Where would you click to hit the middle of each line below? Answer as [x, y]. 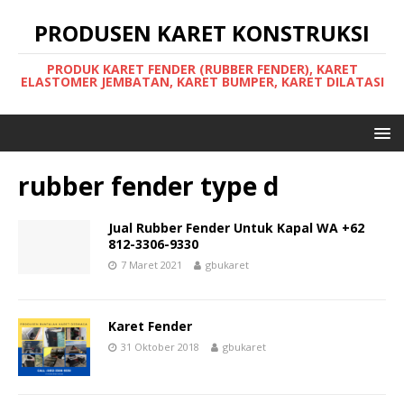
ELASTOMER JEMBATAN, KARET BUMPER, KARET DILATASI [202, 82]
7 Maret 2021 [151, 265]
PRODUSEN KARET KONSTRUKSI [202, 33]
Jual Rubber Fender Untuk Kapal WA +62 [236, 228]
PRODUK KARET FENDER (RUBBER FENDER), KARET [202, 69]
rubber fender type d [148, 186]
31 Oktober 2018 [160, 347]
